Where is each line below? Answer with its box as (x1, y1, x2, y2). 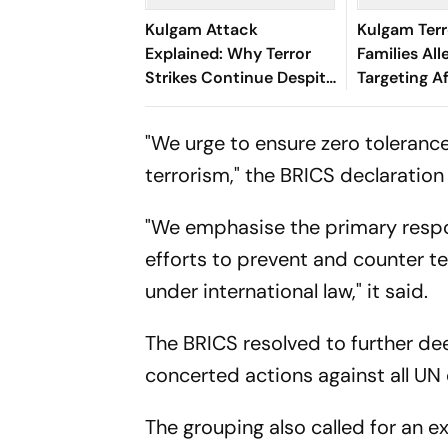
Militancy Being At (145, 91, 284, 112)
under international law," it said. (145, 278, 429, 304)
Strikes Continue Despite (145, 67, 336, 88)
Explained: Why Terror (145, 43, 312, 64)
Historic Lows (145, 115, 250, 136)
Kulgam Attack (145, 19, 259, 40)
